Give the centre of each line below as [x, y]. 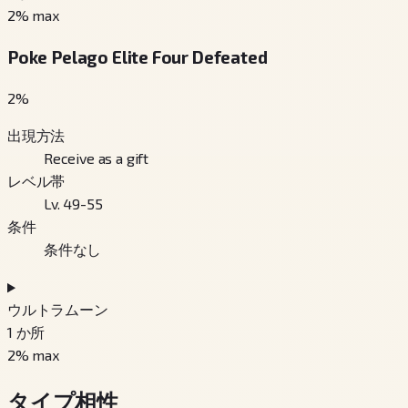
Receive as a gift [97, 158]
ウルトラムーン [58, 310]
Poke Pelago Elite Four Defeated [138, 56]
